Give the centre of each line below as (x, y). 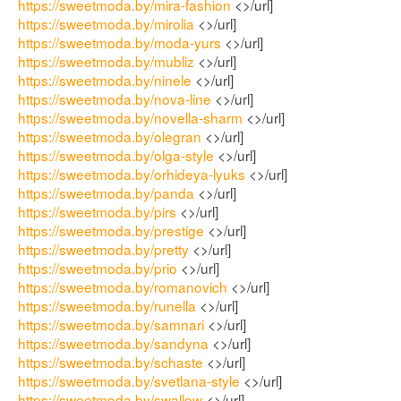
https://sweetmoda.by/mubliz (106, 61)
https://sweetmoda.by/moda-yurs (119, 43)
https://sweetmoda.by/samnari (111, 324)
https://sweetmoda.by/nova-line (115, 99)
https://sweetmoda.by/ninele (105, 80)
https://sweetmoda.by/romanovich (123, 287)
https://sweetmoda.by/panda (106, 193)
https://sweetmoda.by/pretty (103, 249)
